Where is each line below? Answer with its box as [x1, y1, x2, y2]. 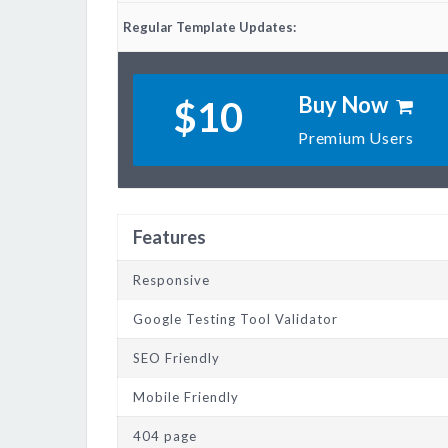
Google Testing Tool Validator [133, 311, 338, 328]
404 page [133, 428, 197, 445]
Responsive [133, 272, 210, 289]
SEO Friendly [133, 350, 220, 367]
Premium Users [298, 128, 414, 148]
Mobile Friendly [133, 389, 239, 406]
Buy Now [298, 91, 392, 119]
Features [133, 226, 206, 249]
